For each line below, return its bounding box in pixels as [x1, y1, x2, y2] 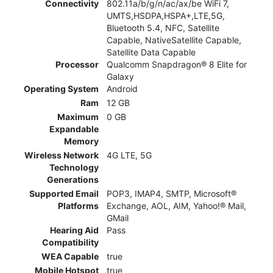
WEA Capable [41, 250, 99, 261]
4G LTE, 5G [107, 149, 152, 160]
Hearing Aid [50, 224, 99, 235]
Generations [47, 174, 99, 185]
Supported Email [29, 188, 99, 199]
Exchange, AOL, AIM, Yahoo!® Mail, [107, 200, 246, 211]
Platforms [58, 200, 99, 211]
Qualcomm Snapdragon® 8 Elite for [107, 58, 247, 69]
